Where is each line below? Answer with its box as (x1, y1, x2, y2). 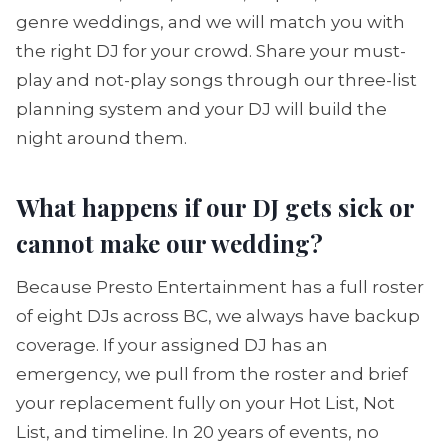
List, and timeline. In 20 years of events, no (16, 422, 379, 442)
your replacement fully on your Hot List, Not (16, 393, 395, 413)
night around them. (16, 128, 187, 148)
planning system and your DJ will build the (16, 99, 387, 119)
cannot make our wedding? (16, 227, 323, 259)
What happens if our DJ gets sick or (16, 191, 414, 223)
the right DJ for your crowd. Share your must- (16, 41, 406, 61)
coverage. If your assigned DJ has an (16, 335, 328, 355)
